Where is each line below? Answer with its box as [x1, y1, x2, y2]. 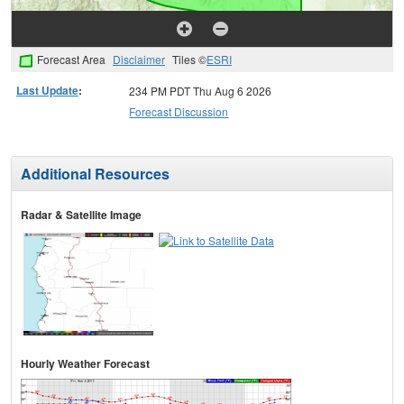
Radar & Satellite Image [21, 207, 142, 224]
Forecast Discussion [129, 104, 229, 120]
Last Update [16, 82, 78, 99]
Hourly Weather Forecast [21, 355, 150, 372]
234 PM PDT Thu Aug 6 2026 [129, 83, 272, 99]
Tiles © [172, 51, 207, 68]
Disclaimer [113, 51, 165, 68]
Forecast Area [37, 51, 106, 68]
